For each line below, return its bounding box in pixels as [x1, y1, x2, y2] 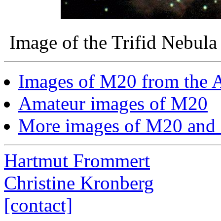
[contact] [4, 194, 73, 216]
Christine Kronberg [4, 172, 154, 193]
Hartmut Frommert [4, 150, 150, 171]
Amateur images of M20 [18, 93, 208, 114]
